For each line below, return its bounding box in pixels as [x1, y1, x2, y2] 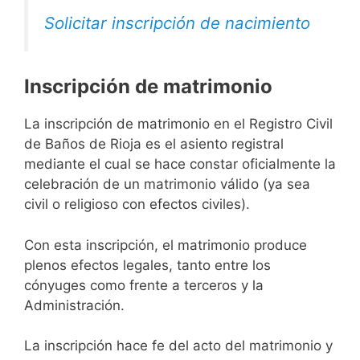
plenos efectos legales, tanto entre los [24, 256, 271, 273]
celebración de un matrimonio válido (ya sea [24, 176, 310, 193]
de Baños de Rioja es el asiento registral [24, 136, 284, 153]
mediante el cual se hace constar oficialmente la [24, 156, 336, 173]
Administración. [24, 297, 125, 313]
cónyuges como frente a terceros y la [24, 276, 264, 293]
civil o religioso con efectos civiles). [24, 196, 250, 213]
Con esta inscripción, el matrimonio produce [24, 236, 307, 253]
